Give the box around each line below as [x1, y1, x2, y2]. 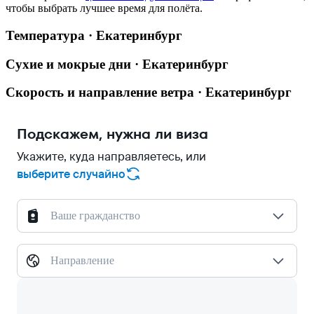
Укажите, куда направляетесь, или [17, 149, 206, 164]
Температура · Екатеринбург [6, 27, 182, 43]
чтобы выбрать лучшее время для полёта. [6, 2, 203, 15]
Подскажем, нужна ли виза [17, 124, 208, 144]
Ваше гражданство [50, 210, 140, 221]
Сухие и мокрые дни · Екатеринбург [6, 56, 228, 71]
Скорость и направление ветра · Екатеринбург [6, 85, 292, 100]
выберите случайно [17, 166, 125, 182]
